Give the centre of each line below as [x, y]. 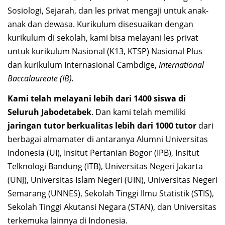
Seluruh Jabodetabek [49, 112]
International [181, 65]
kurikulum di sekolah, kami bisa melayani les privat [103, 38]
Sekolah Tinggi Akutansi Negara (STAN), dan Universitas [112, 207]
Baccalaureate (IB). [41, 79]
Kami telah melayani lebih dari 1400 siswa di [97, 99]
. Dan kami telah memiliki [139, 112]
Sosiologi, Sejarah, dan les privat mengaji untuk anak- [108, 11]
